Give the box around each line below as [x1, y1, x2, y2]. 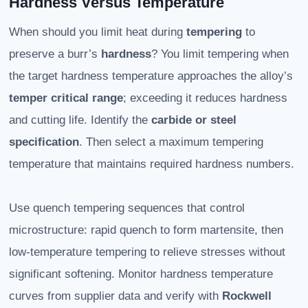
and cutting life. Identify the [9, 113, 151, 127]
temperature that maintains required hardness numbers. [9, 157, 294, 171]
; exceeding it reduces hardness [123, 91, 287, 105]
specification [9, 135, 79, 149]
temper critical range [9, 91, 123, 105]
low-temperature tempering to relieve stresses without [9, 245, 285, 259]
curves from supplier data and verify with [9, 289, 222, 303]
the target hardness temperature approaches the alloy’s [9, 69, 293, 83]
